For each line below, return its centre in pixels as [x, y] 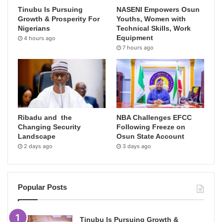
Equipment [135, 37]
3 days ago [137, 146]
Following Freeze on [151, 127]
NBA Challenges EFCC [154, 118]
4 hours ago [40, 38]
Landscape [37, 137]
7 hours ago [138, 47]
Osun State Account [151, 137]
